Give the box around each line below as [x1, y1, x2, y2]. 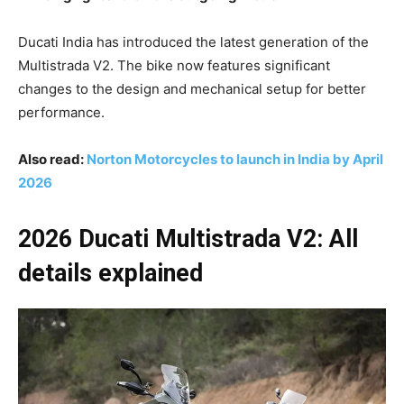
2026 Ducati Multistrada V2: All [18, 224, 358, 253]
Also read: [18, 150, 87, 168]
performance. [18, 103, 105, 121]
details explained [18, 258, 203, 288]
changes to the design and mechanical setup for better [18, 79, 366, 97]
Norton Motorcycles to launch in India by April [87, 150, 383, 168]
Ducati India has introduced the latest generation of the [18, 32, 369, 50]
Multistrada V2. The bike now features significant [18, 56, 330, 74]
